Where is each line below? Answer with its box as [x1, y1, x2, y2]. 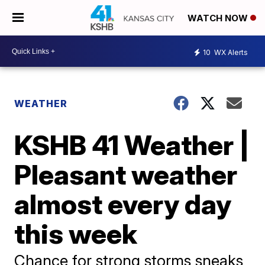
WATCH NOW [188, 12, 250, 24]
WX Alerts [212, 47, 248, 57]
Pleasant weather [14, 158, 238, 191]
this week [14, 217, 138, 250]
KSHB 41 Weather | [14, 128, 250, 161]
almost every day [14, 188, 232, 221]
